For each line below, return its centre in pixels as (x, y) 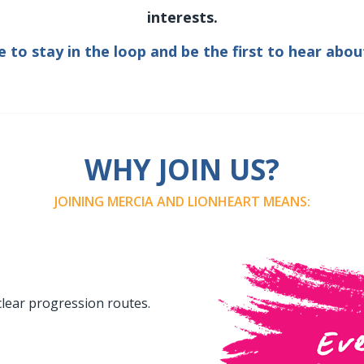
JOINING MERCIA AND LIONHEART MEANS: (182, 201)
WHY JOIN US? (182, 169)
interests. (182, 17)
